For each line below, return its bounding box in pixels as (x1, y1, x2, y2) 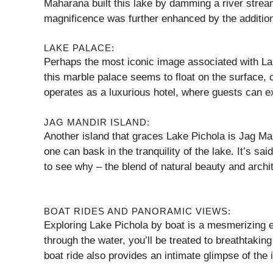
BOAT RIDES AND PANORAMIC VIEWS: (44, 206, 231, 216)
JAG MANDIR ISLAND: (44, 116, 150, 127)
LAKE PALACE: (44, 43, 115, 53)
